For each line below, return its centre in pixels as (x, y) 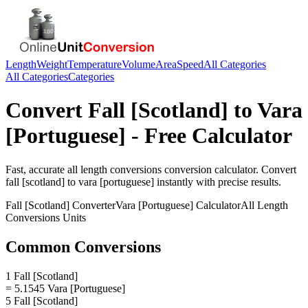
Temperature (95, 64)
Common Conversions (83, 246)
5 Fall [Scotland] (42, 300)
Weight (52, 64)
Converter (92, 205)
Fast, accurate (36, 169)
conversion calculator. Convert (229, 169)
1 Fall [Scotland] (42, 276)
